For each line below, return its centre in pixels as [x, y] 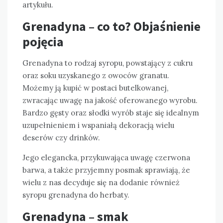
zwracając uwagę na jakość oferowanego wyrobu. [110, 101]
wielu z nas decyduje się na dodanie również [101, 183]
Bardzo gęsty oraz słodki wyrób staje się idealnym [111, 113]
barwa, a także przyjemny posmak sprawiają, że [106, 170]
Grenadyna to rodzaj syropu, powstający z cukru [108, 63]
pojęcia [43, 42]
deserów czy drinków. [61, 138]
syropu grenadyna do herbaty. [76, 195]
